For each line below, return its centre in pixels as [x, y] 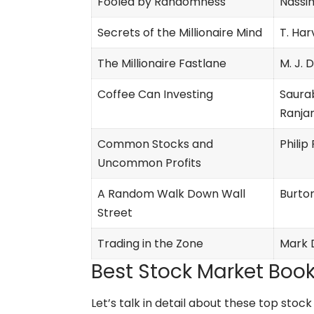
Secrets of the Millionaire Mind [180, 32]
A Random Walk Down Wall [171, 193]
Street [115, 212]
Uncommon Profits [149, 163]
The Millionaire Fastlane [162, 63]
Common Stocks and [155, 144]
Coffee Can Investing [155, 94]
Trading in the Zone [150, 243]
